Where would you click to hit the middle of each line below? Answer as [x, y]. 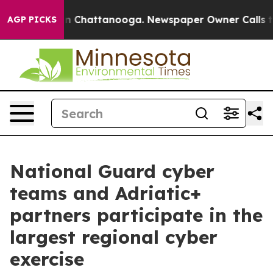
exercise [47, 259]
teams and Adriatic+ [105, 193]
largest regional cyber [114, 237]
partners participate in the [136, 215]
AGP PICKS [32, 19]
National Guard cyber [112, 171]
